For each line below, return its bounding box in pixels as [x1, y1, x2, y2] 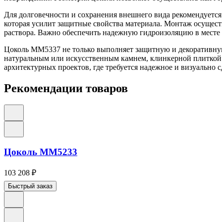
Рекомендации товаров [4, 81, 128, 95]
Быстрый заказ [8, 182, 53, 190]
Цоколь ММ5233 [4, 147, 77, 158]
